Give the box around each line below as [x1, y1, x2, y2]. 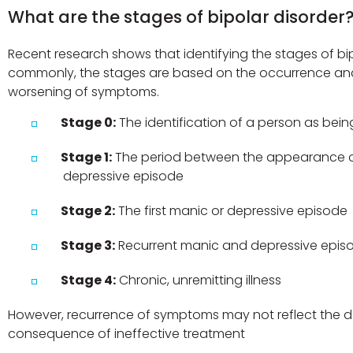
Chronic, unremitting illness [116, 270, 282, 289]
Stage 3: [61, 236, 116, 255]
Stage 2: [61, 201, 116, 220]
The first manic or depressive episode [115, 201, 348, 220]
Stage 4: [61, 270, 117, 289]
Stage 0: [61, 113, 117, 132]
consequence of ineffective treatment [8, 324, 246, 343]
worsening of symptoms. [8, 83, 160, 102]
